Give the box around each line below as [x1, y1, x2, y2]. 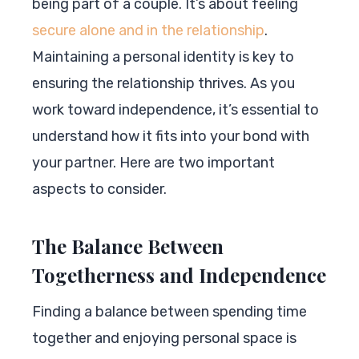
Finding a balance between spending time [32, 302, 307, 321]
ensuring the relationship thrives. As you [32, 74, 295, 92]
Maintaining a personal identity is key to [32, 47, 294, 66]
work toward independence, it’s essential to [32, 100, 319, 119]
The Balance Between [32, 232, 224, 259]
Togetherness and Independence [32, 261, 326, 288]
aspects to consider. [32, 179, 167, 198]
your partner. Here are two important [32, 153, 275, 171]
